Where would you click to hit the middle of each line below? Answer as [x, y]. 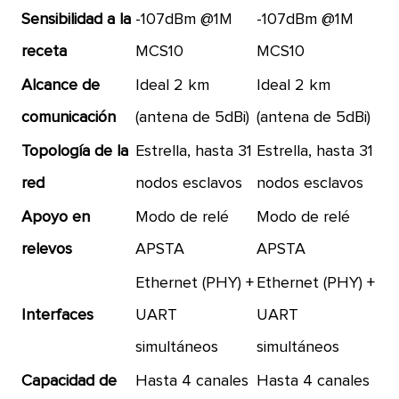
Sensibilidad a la [77, 20]
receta [45, 52]
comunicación [69, 118]
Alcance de [61, 85]
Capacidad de [69, 381]
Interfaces [58, 315]
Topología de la [75, 151]
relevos [47, 249]
